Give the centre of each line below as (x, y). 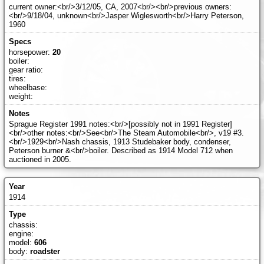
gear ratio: (26, 70)
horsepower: (30, 52)
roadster (45, 251)
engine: (21, 233)
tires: (17, 78)
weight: (21, 96)
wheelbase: (28, 87)
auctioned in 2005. (40, 159)
